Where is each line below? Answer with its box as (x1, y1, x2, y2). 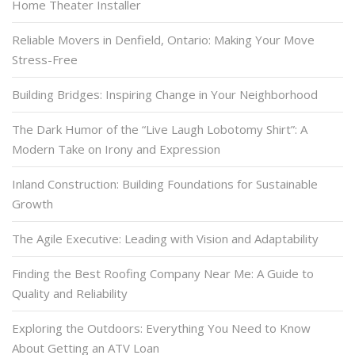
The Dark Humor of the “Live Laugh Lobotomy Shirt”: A (12, 120, 307, 137)
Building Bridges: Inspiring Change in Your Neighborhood (12, 86, 318, 102)
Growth (12, 195, 53, 212)
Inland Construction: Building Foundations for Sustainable (12, 175, 318, 192)
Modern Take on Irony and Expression (12, 140, 220, 157)
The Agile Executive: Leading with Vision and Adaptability (12, 230, 319, 246)
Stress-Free (12, 51, 78, 67)
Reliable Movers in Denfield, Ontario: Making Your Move (12, 31, 315, 48)
